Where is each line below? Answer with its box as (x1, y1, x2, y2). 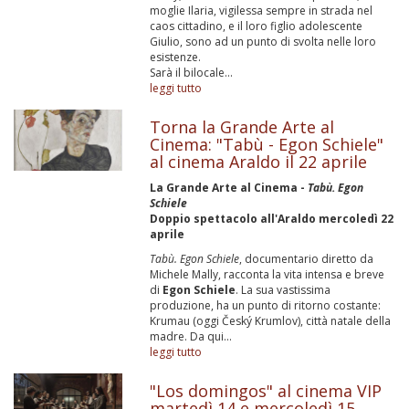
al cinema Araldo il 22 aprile (150, 151, 368, 173)
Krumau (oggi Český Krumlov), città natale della (150, 313, 392, 329)
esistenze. (150, 49, 202, 65)
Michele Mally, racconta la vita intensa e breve (150, 267, 385, 282)
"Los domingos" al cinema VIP (150, 380, 383, 402)
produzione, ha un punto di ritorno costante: (150, 298, 382, 313)
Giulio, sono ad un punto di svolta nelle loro (150, 34, 377, 49)
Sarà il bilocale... (150, 65, 234, 80)
